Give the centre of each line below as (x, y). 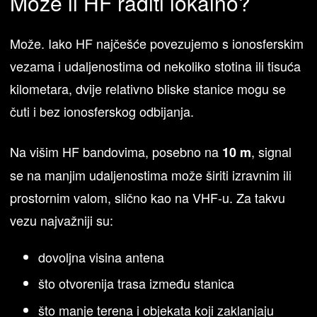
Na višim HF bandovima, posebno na (116, 152)
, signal (272, 152)
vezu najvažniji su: (62, 220)
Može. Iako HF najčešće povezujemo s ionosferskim (157, 44)
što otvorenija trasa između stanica (137, 283)
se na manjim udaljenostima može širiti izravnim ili (151, 175)
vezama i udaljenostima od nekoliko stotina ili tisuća (156, 66)
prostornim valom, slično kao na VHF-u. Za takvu (148, 198)
